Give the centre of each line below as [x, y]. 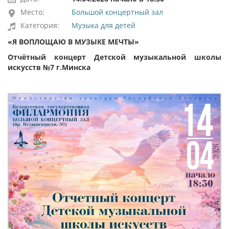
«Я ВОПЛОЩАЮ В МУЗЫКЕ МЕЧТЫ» [73, 42]
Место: [32, 12]
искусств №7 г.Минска [49, 67]
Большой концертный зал [117, 12]
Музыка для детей [104, 25]
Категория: [40, 25]
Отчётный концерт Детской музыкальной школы [114, 57]
